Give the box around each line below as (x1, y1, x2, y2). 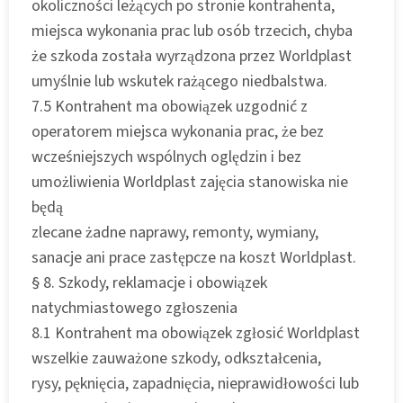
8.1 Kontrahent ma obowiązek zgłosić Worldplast (31, 321, 360, 345)
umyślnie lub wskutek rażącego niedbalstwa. (31, 69, 327, 93)
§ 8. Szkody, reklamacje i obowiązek (31, 271, 267, 294)
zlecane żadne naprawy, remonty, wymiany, (31, 220, 318, 244)
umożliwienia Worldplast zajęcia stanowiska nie (31, 170, 348, 193)
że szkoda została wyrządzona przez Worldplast (31, 44, 352, 67)
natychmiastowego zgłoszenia (31, 296, 237, 319)
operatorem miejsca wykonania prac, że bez (31, 120, 324, 143)
